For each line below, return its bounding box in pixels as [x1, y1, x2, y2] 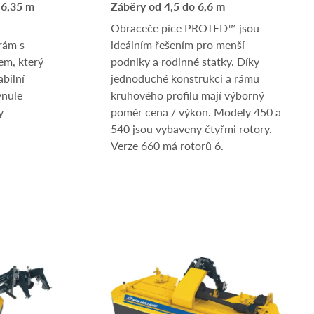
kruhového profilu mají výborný [111, 87, 264, 103]
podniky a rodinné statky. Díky [111, 53, 259, 69]
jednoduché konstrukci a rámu [111, 70, 259, 86]
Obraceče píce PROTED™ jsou [111, 20, 259, 36]
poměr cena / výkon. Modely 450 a [111, 104, 281, 120]
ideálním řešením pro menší [111, 36, 245, 53]
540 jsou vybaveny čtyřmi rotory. [111, 121, 272, 137]
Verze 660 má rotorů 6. [111, 137, 224, 153]
